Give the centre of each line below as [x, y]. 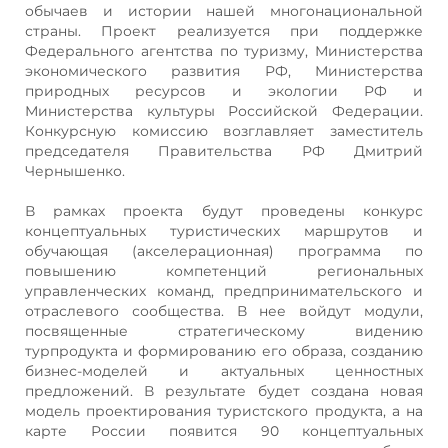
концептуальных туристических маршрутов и [224, 230]
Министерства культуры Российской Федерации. [224, 110]
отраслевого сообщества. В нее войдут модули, [224, 310]
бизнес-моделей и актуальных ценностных [224, 370]
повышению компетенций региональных [224, 270]
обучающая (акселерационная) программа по [224, 250]
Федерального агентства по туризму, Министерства [224, 50]
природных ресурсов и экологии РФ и [224, 90]
